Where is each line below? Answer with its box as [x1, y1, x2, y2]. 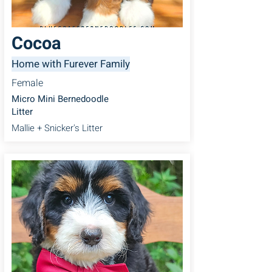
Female [12, 75, 43, 90]
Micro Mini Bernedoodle [12, 92, 109, 106]
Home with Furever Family [12, 56, 130, 72]
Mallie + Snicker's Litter [12, 121, 103, 135]
